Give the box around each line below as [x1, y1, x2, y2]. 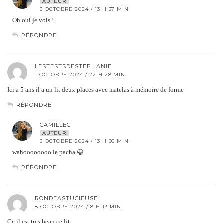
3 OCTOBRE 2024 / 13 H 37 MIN [40, 5, 129, 12]
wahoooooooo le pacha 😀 [12, 148, 84, 156]
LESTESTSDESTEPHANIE [35, 62, 111, 70]
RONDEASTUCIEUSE [35, 194, 98, 202]
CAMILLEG [40, 121, 71, 128]
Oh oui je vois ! [12, 16, 54, 24]
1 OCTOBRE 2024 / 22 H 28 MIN [35, 71, 125, 78]
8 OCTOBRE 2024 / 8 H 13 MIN [35, 203, 121, 210]
